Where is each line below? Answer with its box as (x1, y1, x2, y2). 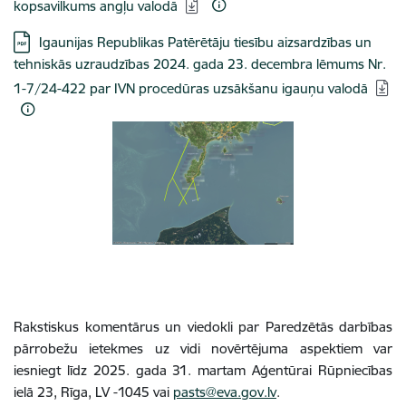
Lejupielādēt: (13, 33, 90, 50)
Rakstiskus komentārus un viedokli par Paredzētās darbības (14, 318, 392, 335)
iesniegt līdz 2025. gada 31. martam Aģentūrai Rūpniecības (14, 362, 392, 379)
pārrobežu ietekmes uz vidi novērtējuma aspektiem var (14, 340, 392, 357)
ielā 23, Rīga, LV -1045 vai (14, 383, 173, 401)
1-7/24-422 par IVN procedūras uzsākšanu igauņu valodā (14, 80, 368, 97)
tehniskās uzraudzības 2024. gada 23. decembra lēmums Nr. (14, 55, 386, 72)
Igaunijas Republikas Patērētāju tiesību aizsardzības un (39, 34, 372, 51)
